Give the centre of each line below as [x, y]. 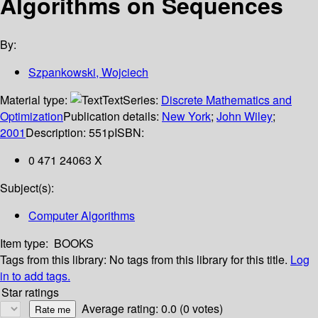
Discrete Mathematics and [226, 100]
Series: [142, 100]
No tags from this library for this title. [198, 260]
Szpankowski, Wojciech [88, 72]
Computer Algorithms [82, 216]
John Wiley [245, 116]
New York [186, 116]
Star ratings [30, 292]
